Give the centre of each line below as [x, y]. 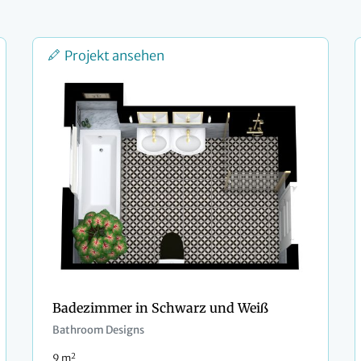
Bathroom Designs [98, 330]
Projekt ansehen [114, 56]
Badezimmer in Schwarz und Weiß [160, 308]
